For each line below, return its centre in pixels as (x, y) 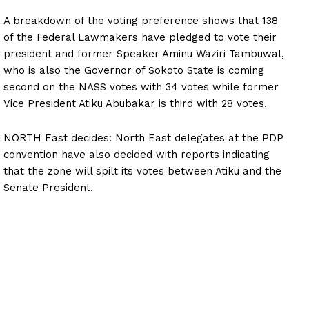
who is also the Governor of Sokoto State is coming (134, 70)
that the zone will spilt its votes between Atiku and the (142, 171)
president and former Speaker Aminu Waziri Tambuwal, (144, 53)
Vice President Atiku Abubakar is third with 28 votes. (135, 103)
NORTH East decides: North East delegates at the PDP (143, 138)
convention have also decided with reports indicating (137, 154)
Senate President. (48, 187)
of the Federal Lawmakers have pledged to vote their (140, 37)
